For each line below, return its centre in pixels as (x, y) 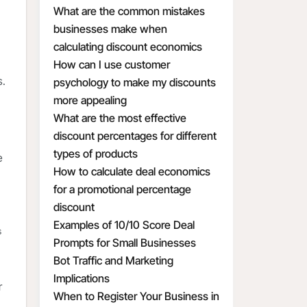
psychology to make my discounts (135, 82)
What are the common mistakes (129, 11)
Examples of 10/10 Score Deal (124, 225)
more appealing (90, 100)
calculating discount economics (128, 47)
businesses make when (110, 29)
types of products (96, 153)
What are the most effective (120, 118)
